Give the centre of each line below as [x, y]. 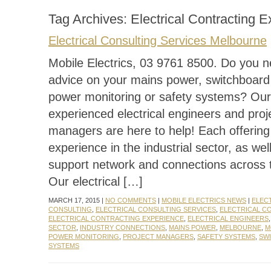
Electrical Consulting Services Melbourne [158, 41]
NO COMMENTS [131, 200]
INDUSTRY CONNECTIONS [122, 227]
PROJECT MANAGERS [158, 237]
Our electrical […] [96, 181]
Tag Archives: [90, 19]
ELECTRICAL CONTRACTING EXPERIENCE [116, 218]
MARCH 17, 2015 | [77, 200]
